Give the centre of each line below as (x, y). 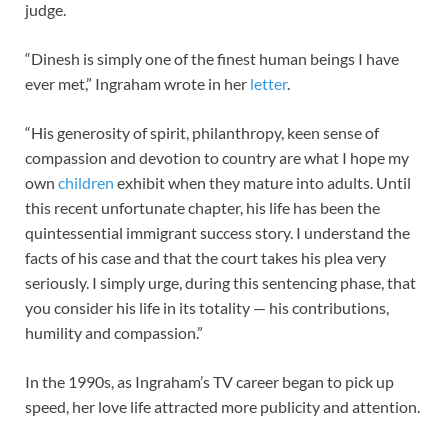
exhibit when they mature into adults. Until (262, 182)
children (86, 182)
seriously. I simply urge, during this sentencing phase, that (220, 282)
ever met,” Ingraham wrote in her (137, 83)
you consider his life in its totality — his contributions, (207, 307)
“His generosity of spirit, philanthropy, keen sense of (202, 132)
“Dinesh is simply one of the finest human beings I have (212, 58)
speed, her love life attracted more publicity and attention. (222, 406)
